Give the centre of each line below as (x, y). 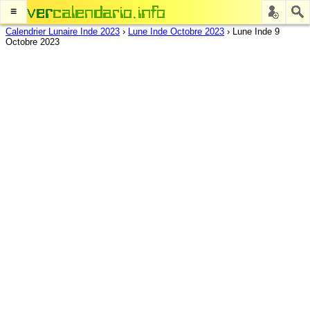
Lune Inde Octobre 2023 (176, 31)
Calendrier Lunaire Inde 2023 (63, 31)
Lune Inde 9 (256, 31)
